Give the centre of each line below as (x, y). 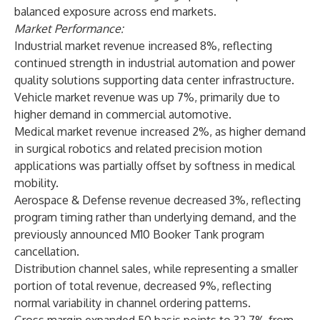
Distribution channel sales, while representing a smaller (156, 269)
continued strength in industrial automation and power (155, 63)
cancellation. (47, 251)
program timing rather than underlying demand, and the (155, 217)
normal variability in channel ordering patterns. (132, 303)
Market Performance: (69, 29)
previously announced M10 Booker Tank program (139, 234)
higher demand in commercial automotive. (123, 114)
